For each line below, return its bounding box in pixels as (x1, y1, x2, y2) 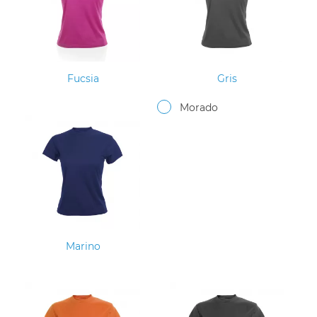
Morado (180, 101, 218, 115)
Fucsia (67, 72, 99, 86)
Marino (65, 239, 100, 253)
